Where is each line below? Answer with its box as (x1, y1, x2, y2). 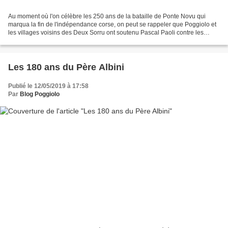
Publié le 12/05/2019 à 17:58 (8, 82, 89, 90)
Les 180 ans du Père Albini (8, 62, 124, 73)
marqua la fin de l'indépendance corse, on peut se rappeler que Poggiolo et (8, 21, 216, 28)
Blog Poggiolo (20, 91, 60, 98)
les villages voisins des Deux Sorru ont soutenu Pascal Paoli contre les (8, 29, 204, 37)
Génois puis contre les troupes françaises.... (8, 37, 128, 45)
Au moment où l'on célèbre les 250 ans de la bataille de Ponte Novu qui (8, 13, 206, 20)
